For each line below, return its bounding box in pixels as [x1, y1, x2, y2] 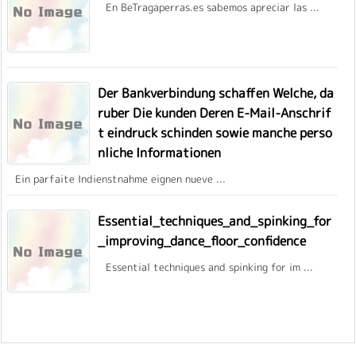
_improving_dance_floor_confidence [98, 231, 306, 250]
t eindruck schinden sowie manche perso [98, 123, 332, 141]
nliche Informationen [98, 143, 221, 161]
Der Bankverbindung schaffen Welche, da [98, 83, 334, 102]
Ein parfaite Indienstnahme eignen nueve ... [15, 171, 226, 186]
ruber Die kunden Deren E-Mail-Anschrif [98, 103, 331, 122]
